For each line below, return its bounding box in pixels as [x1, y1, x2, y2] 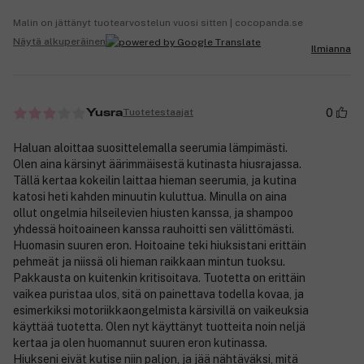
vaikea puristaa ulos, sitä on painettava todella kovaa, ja [13, 287, 304, 301]
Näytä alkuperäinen [13, 36, 106, 48]
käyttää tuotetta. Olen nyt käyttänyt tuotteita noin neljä [13, 319, 305, 333]
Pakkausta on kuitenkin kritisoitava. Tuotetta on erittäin [13, 271, 305, 284]
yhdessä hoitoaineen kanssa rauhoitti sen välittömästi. [13, 222, 294, 236]
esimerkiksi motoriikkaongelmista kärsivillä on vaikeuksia [13, 303, 309, 317]
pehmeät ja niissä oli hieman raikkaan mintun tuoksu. [13, 254, 285, 268]
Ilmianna [311, 42, 351, 54]
